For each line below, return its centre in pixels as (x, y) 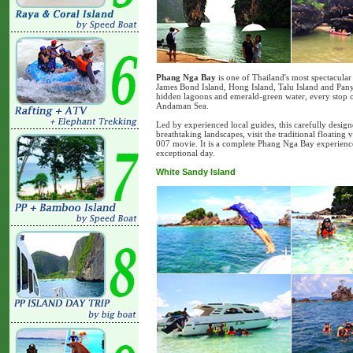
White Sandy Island (196, 172)
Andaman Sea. (182, 106)
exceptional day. (186, 153)
